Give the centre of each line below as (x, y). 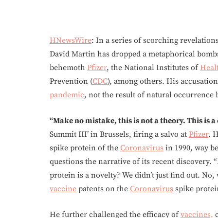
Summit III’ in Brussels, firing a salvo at (119, 134)
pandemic (67, 95)
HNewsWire (71, 40)
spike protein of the (85, 148)
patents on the (103, 189)
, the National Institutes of (153, 68)
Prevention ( (71, 81)
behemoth (68, 68)
